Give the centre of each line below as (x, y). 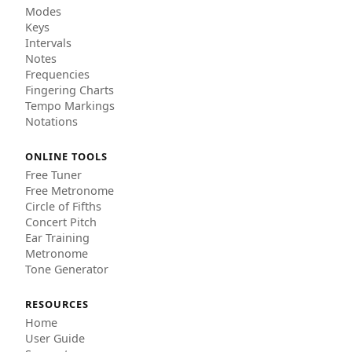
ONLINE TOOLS (67, 156)
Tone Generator (67, 269)
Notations (51, 121)
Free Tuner (53, 174)
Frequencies (57, 74)
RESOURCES (57, 304)
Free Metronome (70, 190)
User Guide (55, 338)
